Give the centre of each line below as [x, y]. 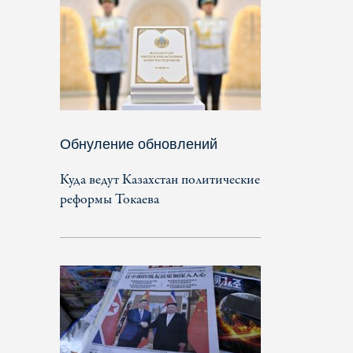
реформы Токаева [110, 199]
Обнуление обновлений [139, 144]
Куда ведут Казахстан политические [160, 180]
